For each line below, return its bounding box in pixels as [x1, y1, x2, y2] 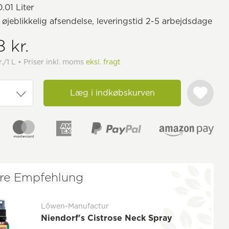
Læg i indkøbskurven [70, 88, 155, 98]
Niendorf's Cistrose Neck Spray [41, 213, 173, 223]
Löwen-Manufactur [41, 201, 109, 210]
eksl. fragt [86, 58, 121, 66]
